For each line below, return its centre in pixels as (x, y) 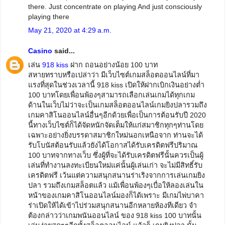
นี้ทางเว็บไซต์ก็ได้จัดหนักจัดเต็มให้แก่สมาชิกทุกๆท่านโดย (116, 125)
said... (64, 51)
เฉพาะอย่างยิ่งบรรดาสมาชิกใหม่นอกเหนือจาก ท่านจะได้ (116, 135)
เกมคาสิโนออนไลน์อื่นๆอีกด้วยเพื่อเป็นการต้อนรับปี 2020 (117, 115)
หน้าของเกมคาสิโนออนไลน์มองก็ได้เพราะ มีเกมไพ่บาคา (116, 195)
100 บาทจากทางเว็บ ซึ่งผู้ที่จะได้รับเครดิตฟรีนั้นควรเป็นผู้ (116, 155)
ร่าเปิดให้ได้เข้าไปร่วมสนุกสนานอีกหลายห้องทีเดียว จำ (113, 205)
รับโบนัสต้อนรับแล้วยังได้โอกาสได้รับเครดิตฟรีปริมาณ (113, 145)
